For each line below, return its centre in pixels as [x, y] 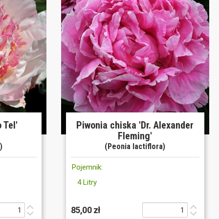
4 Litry [87, 183]
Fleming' [135, 136]
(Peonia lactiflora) [135, 147]
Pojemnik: [87, 167]
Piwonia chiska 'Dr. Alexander [135, 125]
